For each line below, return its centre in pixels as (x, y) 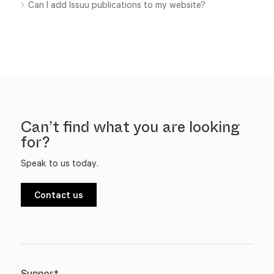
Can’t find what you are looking (130, 127)
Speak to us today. (59, 163)
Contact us (58, 194)
